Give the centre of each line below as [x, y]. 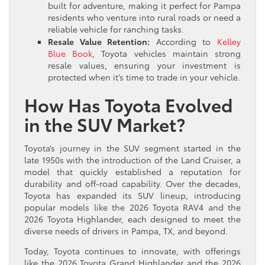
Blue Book [70, 53]
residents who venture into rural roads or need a [144, 17]
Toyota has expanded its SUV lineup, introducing [132, 195]
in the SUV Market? [105, 124]
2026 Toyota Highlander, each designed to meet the [132, 219]
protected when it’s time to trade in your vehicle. [144, 77]
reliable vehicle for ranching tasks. [116, 29]
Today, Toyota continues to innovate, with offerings [132, 251]
